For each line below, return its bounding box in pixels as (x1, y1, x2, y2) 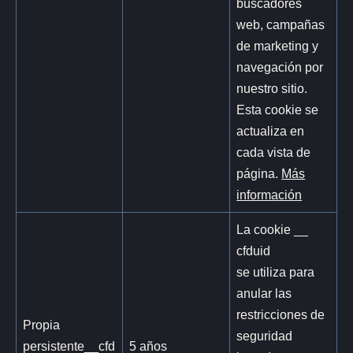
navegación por (236, 59, 324, 74)
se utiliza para (236, 264, 315, 279)
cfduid (236, 243, 271, 258)
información (236, 187, 303, 202)
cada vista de (236, 144, 311, 159)
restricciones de (236, 307, 325, 321)
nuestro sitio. (236, 80, 308, 95)
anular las (236, 285, 292, 300)
